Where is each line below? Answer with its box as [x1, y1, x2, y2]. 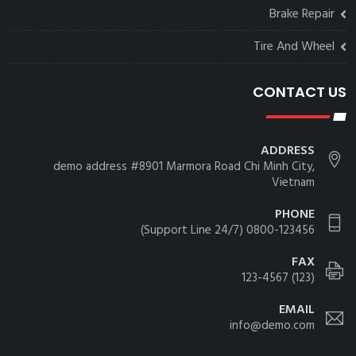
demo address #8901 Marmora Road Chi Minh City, [53, 157, 315, 176]
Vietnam [272, 172, 315, 192]
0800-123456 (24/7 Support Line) [246, 220, 315, 240]
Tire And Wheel [253, 36, 335, 57]
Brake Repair [269, 3, 335, 25]
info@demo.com [230, 315, 315, 335]
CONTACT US [253, 81, 346, 102]
